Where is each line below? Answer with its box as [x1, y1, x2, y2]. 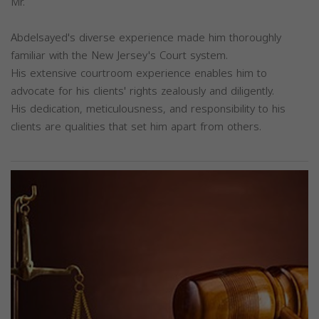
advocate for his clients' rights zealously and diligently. [11, 81, 274, 102]
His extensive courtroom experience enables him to [11, 63, 267, 84]
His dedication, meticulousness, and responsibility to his [11, 99, 286, 120]
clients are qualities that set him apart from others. [11, 117, 261, 137]
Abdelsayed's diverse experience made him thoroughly [11, 28, 281, 48]
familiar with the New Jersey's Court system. [11, 46, 228, 66]
